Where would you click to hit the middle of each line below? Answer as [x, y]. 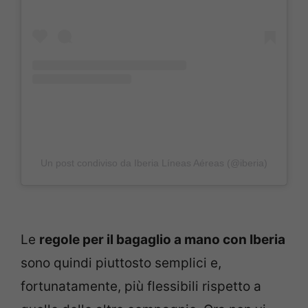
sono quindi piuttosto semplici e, [121, 263]
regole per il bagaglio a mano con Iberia [162, 240]
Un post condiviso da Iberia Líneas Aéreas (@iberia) [154, 163]
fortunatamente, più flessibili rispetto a [141, 287]
